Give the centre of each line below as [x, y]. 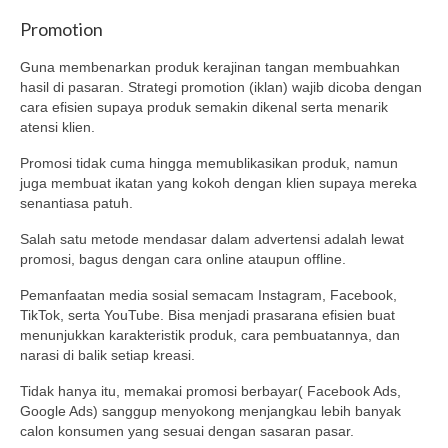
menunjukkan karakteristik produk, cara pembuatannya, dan [210, 335]
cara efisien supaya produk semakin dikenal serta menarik [204, 107]
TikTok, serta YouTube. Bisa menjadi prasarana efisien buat [207, 315]
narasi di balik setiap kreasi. [107, 355]
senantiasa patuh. [76, 203]
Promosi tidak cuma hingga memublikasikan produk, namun [209, 163]
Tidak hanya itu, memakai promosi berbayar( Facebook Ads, [210, 391]
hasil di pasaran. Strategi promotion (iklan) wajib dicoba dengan [221, 87]
